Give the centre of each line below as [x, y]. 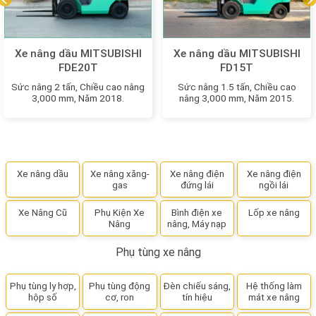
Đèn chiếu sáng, [197, 286]
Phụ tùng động [120, 286]
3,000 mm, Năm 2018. [78, 98]
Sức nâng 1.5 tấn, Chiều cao [237, 86]
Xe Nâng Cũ [43, 213]
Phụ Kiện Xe [120, 213]
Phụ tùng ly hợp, [43, 286]
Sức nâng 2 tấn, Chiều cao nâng [78, 86]
